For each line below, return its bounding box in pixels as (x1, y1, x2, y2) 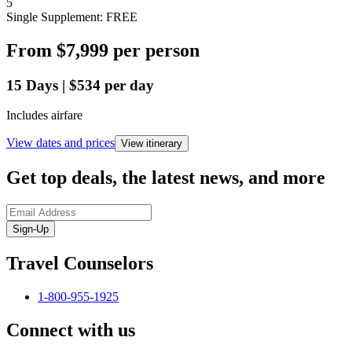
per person (113, 39, 200, 60)
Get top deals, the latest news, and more (6, 167, 325, 189)
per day (104, 76, 154, 93)
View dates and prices (6, 136, 115, 150)
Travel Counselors (6, 253, 153, 274)
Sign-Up (13, 223, 49, 236)
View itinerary (121, 137, 182, 150)
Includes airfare (6, 108, 82, 123)
